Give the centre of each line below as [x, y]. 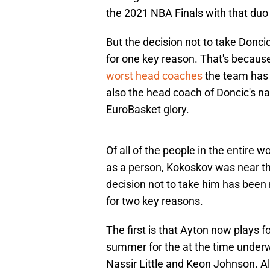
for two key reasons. [155, 201]
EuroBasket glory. [148, 110]
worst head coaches [154, 76]
